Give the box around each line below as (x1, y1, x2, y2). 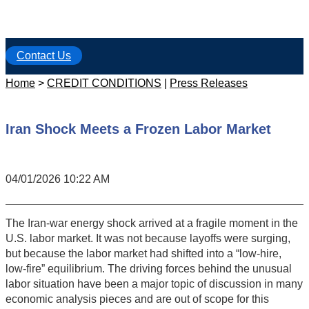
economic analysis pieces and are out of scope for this (6, 293, 269, 306)
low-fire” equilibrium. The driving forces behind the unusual (6, 263, 292, 275)
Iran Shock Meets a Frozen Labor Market (6, 121, 271, 137)
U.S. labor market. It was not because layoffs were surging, (6, 232, 290, 245)
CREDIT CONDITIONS (47, 77, 161, 89)
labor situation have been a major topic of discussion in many (6, 278, 303, 290)
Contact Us (17, 50, 71, 61)
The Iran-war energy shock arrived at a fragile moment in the (6, 217, 298, 230)
